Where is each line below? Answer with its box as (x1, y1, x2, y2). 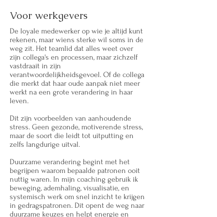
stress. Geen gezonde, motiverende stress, (10, 123, 143, 131)
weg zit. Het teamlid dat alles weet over (10, 44, 133, 53)
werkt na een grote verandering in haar (10, 88, 133, 96)
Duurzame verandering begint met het (10, 157, 130, 166)
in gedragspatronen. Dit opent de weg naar (10, 201, 144, 210)
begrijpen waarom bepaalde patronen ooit (10, 166, 140, 175)
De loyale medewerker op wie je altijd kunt (10, 27, 143, 35)
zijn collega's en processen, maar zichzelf (10, 53, 138, 62)
